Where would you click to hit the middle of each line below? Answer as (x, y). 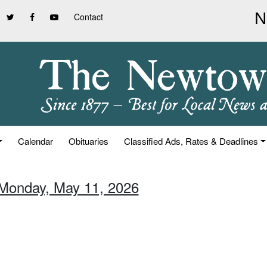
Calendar (36, 141)
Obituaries (89, 141)
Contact (89, 17)
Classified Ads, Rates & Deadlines (191, 141)
